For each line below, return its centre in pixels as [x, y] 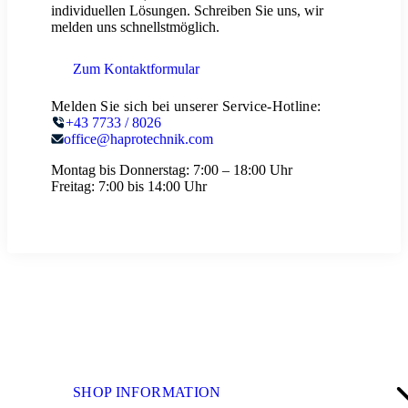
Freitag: [73, 186]
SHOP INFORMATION [147, 392]
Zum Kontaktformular [134, 69]
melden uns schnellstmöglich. [135, 27]
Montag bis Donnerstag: [120, 169]
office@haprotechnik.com [138, 138]
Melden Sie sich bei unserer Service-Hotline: [186, 106]
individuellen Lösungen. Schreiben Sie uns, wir [187, 11]
